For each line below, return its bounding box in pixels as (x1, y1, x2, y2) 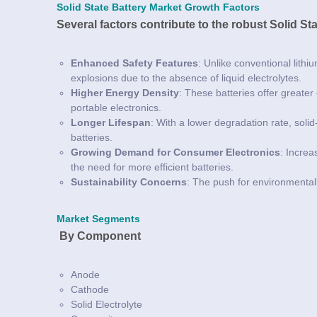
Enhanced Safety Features (71, 57, 198, 69)
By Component (57, 229, 141, 242)
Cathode (71, 283, 109, 295)
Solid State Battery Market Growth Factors (57, 1, 260, 13)
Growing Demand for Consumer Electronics (71, 146, 280, 158)
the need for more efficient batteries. (71, 161, 234, 173)
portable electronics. (71, 101, 161, 113)
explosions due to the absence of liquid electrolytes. (71, 71, 301, 83)
